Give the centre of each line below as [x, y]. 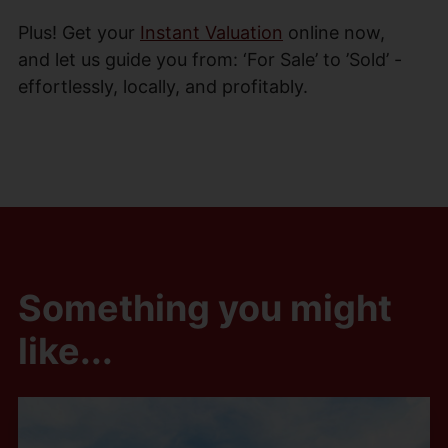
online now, [334, 32]
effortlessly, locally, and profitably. [163, 86]
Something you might [204, 307]
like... [65, 350]
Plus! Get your [79, 32]
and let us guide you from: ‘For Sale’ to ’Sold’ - [210, 59]
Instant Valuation [211, 32]
